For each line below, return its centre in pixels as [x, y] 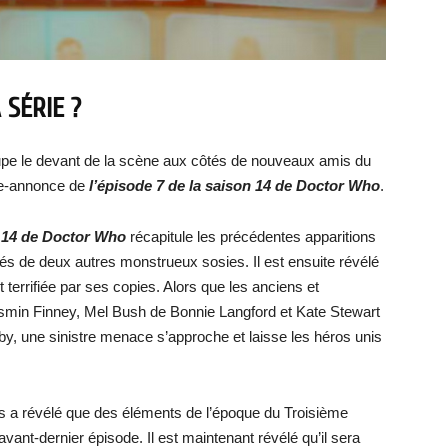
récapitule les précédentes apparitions [251, 236]
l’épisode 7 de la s [149, 185]
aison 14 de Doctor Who [296, 185]
